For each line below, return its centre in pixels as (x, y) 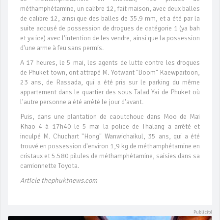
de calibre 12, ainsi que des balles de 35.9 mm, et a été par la (110, 19)
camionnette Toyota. (50, 166)
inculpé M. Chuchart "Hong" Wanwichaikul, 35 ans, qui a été (110, 137)
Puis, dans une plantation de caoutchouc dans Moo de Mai (110, 117)
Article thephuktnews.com (59, 181)
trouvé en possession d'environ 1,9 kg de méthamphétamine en (110, 146)
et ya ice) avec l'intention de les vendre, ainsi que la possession (110, 38)
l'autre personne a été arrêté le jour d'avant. (82, 102)
